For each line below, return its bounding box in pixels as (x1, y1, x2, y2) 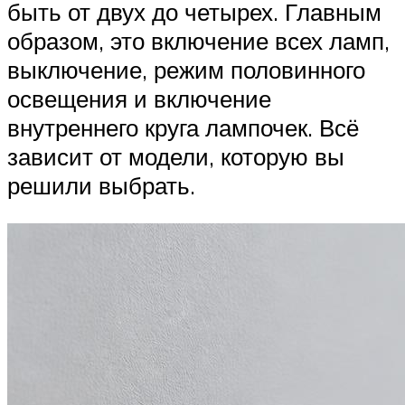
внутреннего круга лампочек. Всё (7, 113, 359, 143)
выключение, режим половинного (7, 55, 365, 85)
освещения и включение (7, 84, 271, 114)
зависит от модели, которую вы (7, 142, 344, 172)
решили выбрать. (7, 171, 195, 201)
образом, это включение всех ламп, (7, 26, 390, 56)
